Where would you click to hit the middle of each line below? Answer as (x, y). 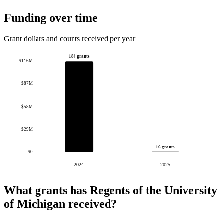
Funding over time (51, 18)
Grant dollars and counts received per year (70, 39)
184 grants (79, 56)
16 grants (166, 147)
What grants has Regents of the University (110, 190)
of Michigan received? (60, 204)
